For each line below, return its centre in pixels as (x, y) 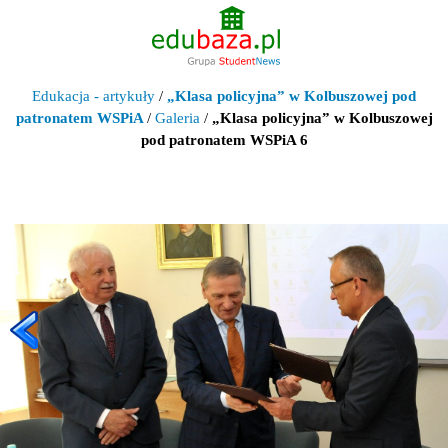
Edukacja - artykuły (93, 95)
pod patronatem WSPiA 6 (224, 139)
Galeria (177, 117)
